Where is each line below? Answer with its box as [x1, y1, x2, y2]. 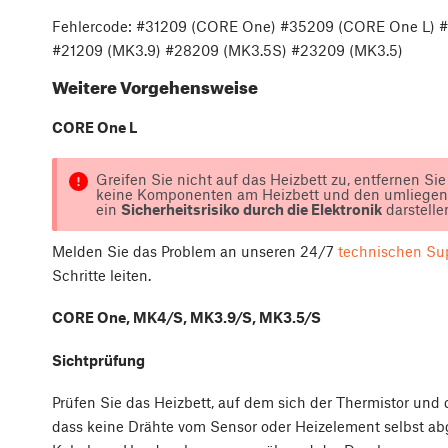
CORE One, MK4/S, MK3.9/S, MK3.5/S [52, 308, 321, 327]
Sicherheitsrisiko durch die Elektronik [120, 199, 382, 218]
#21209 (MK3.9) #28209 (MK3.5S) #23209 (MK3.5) [52, 40, 403, 59]
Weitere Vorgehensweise [52, 77, 258, 98]
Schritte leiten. [52, 265, 151, 284]
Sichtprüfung [52, 350, 145, 369]
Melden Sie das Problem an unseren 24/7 [52, 241, 338, 260]
